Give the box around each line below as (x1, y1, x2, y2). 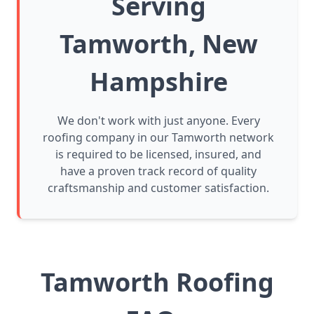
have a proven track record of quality (60, 163, 257, 179)
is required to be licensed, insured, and (55, 146, 261, 163)
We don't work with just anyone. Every (57, 113, 260, 129)
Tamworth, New (59, 27, 258, 62)
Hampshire (89, 64, 228, 100)
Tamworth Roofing (40, 265, 274, 300)
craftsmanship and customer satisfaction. (48, 180, 269, 196)
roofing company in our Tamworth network (43, 130, 274, 146)
